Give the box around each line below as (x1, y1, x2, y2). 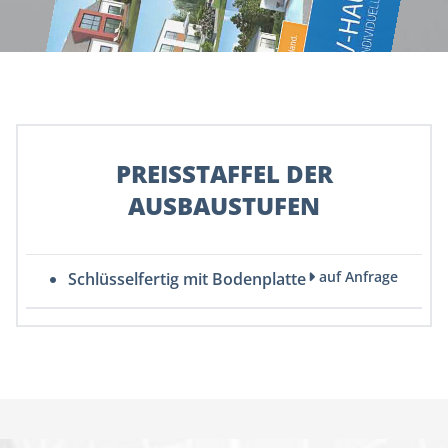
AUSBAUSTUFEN (128, 189, 320, 223)
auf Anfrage (315, 267, 398, 287)
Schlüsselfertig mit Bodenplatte (64, 268, 306, 291)
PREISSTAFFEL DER (115, 157, 333, 191)
